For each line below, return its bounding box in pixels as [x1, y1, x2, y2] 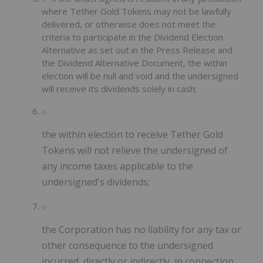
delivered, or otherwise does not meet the [42, 18, 215, 31]
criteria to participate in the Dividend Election [42, 31, 223, 43]
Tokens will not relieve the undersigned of [42, 144, 228, 157]
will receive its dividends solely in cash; [42, 83, 197, 95]
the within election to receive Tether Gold [42, 128, 223, 141]
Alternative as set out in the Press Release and [42, 44, 232, 56]
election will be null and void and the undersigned [42, 70, 238, 82]
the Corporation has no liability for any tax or [42, 223, 241, 237]
